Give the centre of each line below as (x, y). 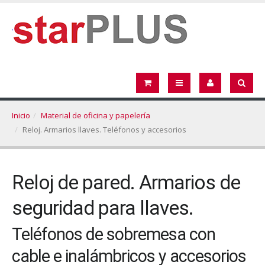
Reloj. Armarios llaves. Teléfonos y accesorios (104, 130)
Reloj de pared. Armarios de (126, 182)
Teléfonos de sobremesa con (114, 234)
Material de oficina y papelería (96, 115)
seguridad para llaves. (103, 208)
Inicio (21, 115)
